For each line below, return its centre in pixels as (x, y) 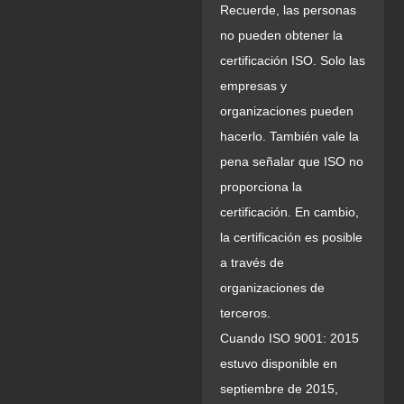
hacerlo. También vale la (289, 137)
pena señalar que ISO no (292, 162)
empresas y (253, 86)
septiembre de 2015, (279, 389)
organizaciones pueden (287, 111)
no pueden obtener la (281, 36)
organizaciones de (272, 288)
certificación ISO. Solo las (293, 61)
